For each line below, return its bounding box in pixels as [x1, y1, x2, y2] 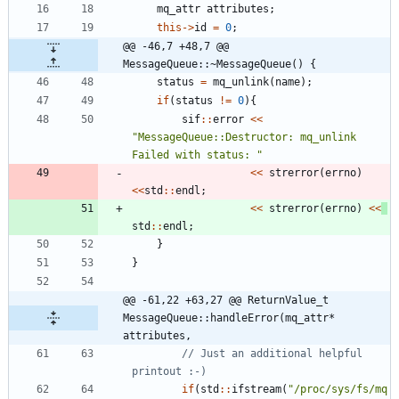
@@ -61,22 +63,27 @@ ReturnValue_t [123, 293, 329, 306]
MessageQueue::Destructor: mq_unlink [138, 130, 356, 143]
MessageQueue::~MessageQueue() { [123, 57, 316, 70]
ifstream [232, 382, 281, 395]
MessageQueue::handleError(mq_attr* [123, 311, 335, 324]
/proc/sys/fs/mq [294, 382, 387, 395]
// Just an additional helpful [182, 346, 362, 360]
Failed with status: [132, 148, 256, 161]
